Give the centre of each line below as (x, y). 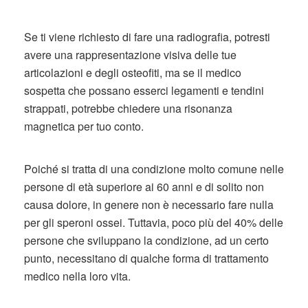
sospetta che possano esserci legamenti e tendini (144, 90)
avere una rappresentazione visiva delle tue (130, 55)
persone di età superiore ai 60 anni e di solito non (144, 187)
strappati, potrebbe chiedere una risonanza (128, 108)
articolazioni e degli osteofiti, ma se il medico (133, 73)
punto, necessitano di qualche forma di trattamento (146, 258)
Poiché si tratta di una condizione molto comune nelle (154, 169)
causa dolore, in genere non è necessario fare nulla (149, 205)
